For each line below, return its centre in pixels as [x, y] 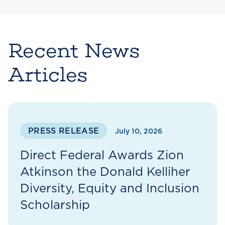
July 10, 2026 [139, 132]
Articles [48, 74]
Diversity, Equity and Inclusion [110, 189]
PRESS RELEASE [64, 131]
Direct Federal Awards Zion [102, 156]
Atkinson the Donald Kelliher [105, 172]
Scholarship [55, 205]
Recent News [74, 50]
